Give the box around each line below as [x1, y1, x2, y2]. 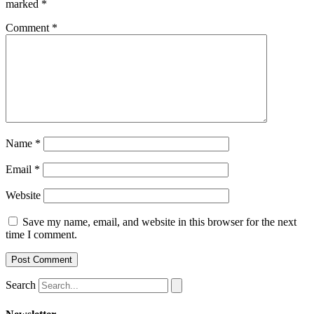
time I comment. [6, 228, 77, 241]
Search [6, 279, 36, 292]
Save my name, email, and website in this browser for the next [22, 216, 296, 228]
